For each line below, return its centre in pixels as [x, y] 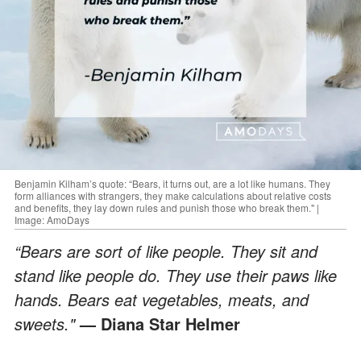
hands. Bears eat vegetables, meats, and [162, 299]
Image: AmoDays [52, 219]
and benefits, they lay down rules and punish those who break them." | [167, 207]
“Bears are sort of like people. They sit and [166, 251]
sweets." [47, 323]
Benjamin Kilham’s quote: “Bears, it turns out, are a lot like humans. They [172, 183]
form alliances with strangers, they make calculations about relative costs [173, 195]
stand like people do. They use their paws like [176, 275]
